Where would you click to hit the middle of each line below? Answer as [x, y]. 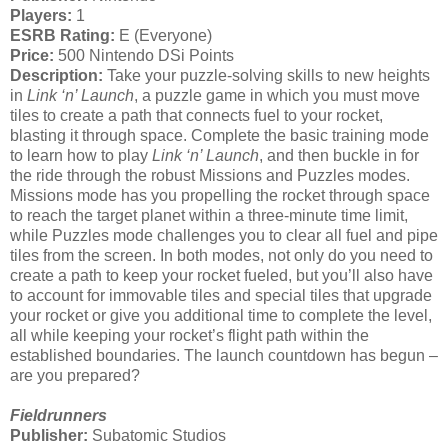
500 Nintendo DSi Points [144, 55]
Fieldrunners [58, 415]
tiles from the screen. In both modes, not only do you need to [221, 255]
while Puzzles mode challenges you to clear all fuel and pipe [224, 235]
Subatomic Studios [157, 435]
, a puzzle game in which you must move [277, 95]
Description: [56, 75]
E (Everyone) [163, 35]
